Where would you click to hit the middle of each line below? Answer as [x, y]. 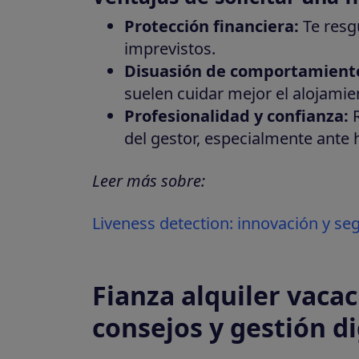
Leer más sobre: [148, 180]
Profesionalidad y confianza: [236, 115]
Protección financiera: [211, 26]
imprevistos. [169, 48]
